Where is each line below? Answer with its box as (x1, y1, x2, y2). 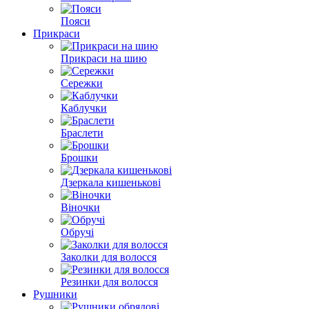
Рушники (33, 288, 77, 300)
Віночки (61, 201, 100, 213)
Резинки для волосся (61, 276, 158, 288)
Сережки (61, 77, 103, 89)
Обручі (61, 226, 94, 238)
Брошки (61, 152, 98, 163)
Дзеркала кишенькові (61, 177, 161, 188)
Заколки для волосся (61, 251, 157, 263)
